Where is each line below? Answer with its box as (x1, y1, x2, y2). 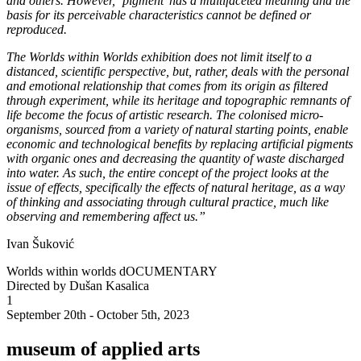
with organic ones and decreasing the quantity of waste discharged (6, 151, 344, 165)
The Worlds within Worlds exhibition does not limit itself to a (6, 49, 312, 64)
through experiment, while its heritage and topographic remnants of (6, 93, 350, 107)
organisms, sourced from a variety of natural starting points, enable (6, 122, 348, 136)
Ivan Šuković (6, 236, 74, 251)
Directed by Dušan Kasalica (6, 278, 149, 293)
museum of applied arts (6, 338, 200, 359)
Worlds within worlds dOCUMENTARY (6, 263, 218, 278)
